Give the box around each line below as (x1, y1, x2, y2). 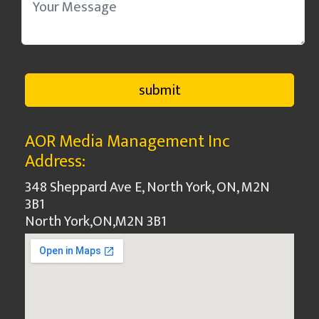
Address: (25, 147, 85, 176)
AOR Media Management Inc (25, 127, 230, 156)
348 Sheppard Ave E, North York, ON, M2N (25, 175, 270, 199)
